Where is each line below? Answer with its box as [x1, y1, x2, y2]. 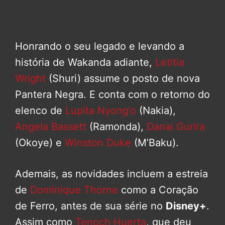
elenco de [15, 104, 65, 117]
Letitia [155, 56, 184, 69]
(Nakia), [136, 104, 176, 117]
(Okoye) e [15, 137, 65, 149]
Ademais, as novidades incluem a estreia [15, 168, 208, 180]
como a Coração [118, 184, 198, 196]
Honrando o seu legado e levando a [15, 40, 184, 53]
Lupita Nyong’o [65, 104, 136, 117]
